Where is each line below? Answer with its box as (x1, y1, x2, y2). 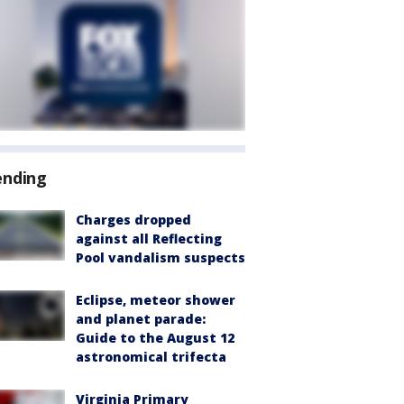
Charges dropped (76, 211, 191, 228)
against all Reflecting (76, 230, 222, 247)
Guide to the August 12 (76, 329, 234, 346)
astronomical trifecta (76, 348, 226, 365)
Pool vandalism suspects (76, 249, 245, 266)
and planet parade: (76, 310, 206, 327)
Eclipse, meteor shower (76, 291, 235, 308)
